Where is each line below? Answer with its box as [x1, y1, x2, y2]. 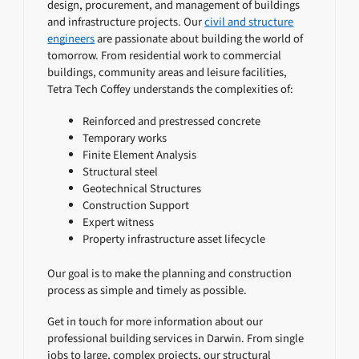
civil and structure [204, 14, 294, 31]
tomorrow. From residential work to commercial [47, 47, 282, 65]
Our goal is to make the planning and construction [47, 264, 292, 282]
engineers [47, 30, 95, 48]
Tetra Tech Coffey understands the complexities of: [47, 81, 294, 99]
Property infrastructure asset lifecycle [83, 230, 266, 248]
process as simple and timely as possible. [47, 281, 248, 299]
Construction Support [83, 196, 190, 214]
